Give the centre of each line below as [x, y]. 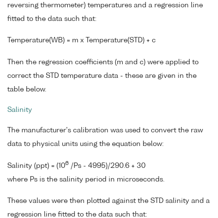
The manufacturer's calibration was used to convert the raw [105, 130]
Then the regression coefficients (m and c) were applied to [103, 63]
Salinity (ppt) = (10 [36, 166]
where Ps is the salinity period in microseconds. [86, 179]
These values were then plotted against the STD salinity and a [109, 201]
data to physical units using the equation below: [85, 144]
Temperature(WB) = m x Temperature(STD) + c [82, 41]
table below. [27, 90]
